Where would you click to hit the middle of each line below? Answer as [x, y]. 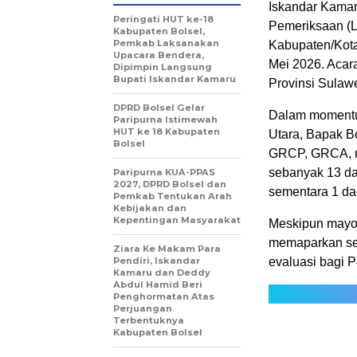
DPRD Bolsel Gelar [159, 108]
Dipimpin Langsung [163, 67]
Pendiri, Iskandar [157, 261]
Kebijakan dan [150, 208]
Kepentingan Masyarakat [177, 220]
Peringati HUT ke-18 [163, 19]
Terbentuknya [149, 320]
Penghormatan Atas [164, 296]
